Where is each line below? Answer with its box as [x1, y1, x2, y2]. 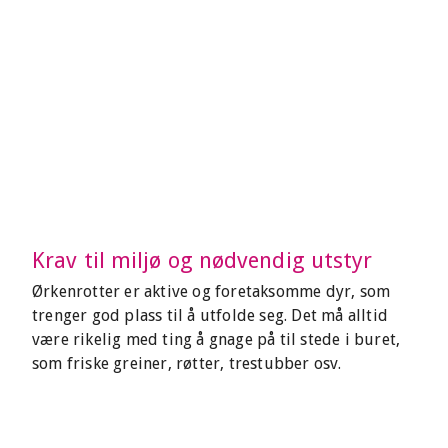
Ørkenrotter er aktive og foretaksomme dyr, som [32, 282, 391, 301]
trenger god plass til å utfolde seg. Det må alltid [32, 306, 389, 325]
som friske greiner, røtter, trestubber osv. [32, 354, 342, 373]
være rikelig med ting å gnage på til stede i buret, [32, 330, 401, 349]
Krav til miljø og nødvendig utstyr [32, 248, 373, 273]
